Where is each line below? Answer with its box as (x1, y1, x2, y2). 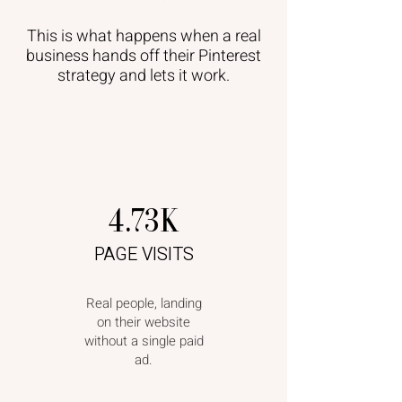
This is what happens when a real (26, 24, 261, 48)
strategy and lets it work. (57, 64, 230, 88)
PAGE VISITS (93, 241, 194, 267)
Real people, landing (85, 293, 202, 313)
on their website (97, 312, 190, 332)
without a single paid (83, 331, 204, 351)
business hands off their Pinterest (26, 44, 261, 68)
